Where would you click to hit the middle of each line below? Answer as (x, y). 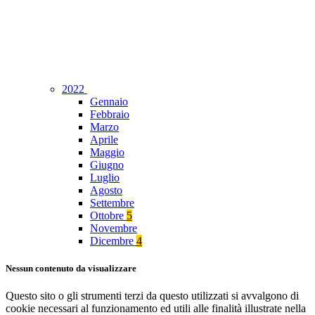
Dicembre (113, 241)
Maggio (107, 153)
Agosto (106, 191)
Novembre (114, 229)
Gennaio (109, 102)
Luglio (105, 178)
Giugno (107, 165)
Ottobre (108, 216)
